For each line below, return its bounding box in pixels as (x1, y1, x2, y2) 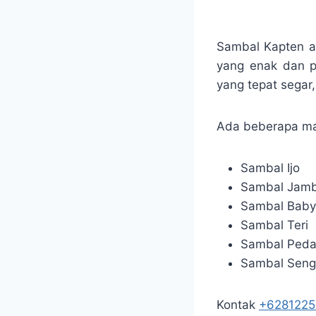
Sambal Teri (241, 217, 308, 232)
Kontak (217, 297, 259, 312)
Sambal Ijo (241, 160, 300, 175)
